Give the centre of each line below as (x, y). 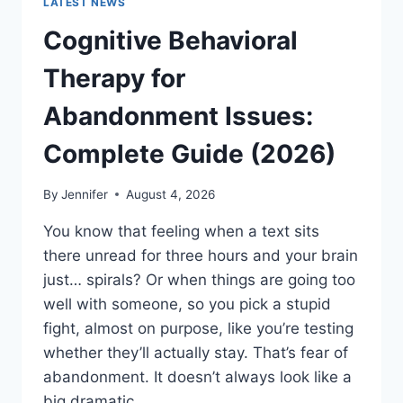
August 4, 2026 (171, 194)
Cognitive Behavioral (170, 41)
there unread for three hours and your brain (201, 255)
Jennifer (85, 194)
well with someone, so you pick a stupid (187, 304)
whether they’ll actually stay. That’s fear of (196, 352)
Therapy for (114, 79)
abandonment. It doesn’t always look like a (197, 376)
